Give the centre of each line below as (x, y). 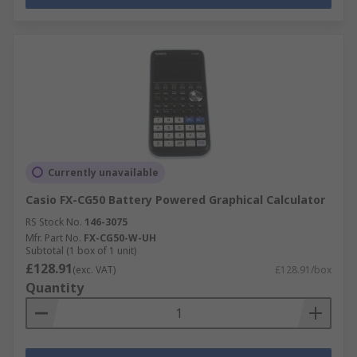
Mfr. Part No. (53, 237)
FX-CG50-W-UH (120, 237)
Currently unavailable (103, 172)
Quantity (55, 287)
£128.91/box (303, 269)
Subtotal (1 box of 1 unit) (81, 250)
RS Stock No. (54, 222)
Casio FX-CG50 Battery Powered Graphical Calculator (175, 199)
